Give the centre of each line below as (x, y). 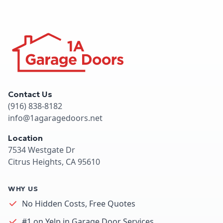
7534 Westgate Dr (42, 150)
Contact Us (30, 94)
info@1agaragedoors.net (55, 118)
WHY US (23, 188)
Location (25, 138)
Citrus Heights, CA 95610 (54, 162)
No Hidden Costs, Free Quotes (79, 203)
